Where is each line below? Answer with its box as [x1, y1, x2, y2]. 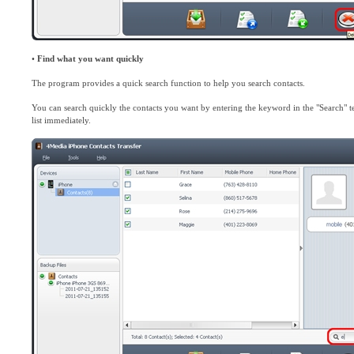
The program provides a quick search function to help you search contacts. [32, 78, 305, 88]
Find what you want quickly [37, 54, 144, 63]
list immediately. [32, 115, 91, 125]
